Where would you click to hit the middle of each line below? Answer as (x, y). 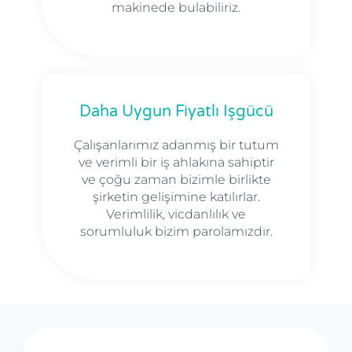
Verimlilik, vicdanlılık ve (176, 214)
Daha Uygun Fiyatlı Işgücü (176, 111)
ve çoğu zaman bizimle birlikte (176, 179)
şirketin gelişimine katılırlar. (176, 196)
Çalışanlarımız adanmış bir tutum (176, 145)
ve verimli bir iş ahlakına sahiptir (176, 162)
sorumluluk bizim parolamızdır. (176, 231)
